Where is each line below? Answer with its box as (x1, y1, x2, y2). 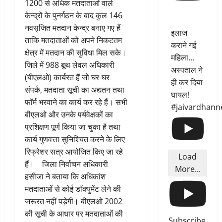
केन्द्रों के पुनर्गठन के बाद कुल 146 (25, 10, 122, 21)
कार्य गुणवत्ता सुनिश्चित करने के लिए (25, 134, 125, 145)
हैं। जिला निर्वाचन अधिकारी (25, 159, 108, 170)
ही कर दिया (170, 77, 203, 88)
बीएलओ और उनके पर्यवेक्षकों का (25, 109, 113, 120)
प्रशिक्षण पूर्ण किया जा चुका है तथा (25, 121, 120, 133)
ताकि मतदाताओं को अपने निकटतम (25, 35, 122, 46)
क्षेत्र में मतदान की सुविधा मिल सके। (25, 47, 126, 58)
